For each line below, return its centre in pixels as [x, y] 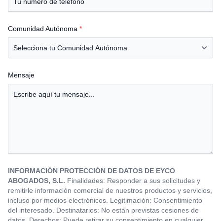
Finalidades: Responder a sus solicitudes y [133, 180]
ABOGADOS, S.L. [37, 180]
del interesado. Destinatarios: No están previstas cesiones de [103, 210]
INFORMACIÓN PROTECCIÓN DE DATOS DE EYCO [92, 170]
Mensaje [21, 75]
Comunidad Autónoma [44, 28]
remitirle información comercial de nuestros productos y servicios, [110, 190]
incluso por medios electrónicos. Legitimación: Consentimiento [105, 200]
